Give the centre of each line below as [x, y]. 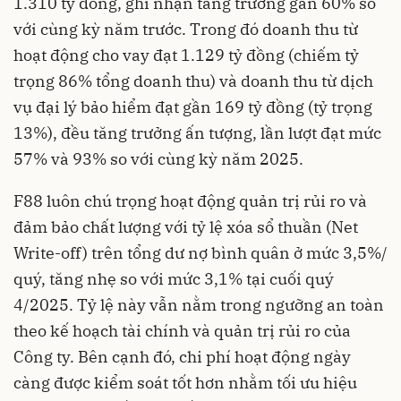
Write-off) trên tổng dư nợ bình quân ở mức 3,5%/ [200, 253]
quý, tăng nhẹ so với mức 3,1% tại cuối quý [174, 279]
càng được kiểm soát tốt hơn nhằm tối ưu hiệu [185, 383]
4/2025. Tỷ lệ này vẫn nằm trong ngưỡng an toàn [199, 305]
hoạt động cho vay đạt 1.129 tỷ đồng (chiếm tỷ [186, 55]
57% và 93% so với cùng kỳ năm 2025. [158, 159]
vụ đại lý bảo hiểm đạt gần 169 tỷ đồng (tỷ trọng [193, 107]
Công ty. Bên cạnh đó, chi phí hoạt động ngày [182, 357]
